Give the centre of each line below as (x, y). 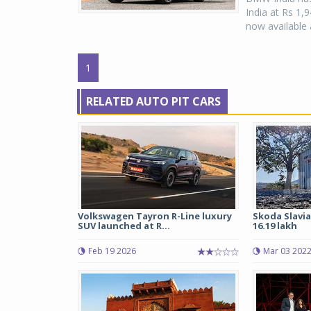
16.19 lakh (275, 226)
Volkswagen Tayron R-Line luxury (155, 216)
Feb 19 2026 (112, 251)
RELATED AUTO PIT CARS (153, 101)
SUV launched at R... (124, 226)
